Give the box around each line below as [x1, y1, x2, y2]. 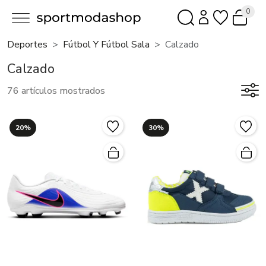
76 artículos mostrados [7, 84, 105, 97]
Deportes [7, 38, 47, 52]
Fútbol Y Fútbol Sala [63, 38, 150, 52]
